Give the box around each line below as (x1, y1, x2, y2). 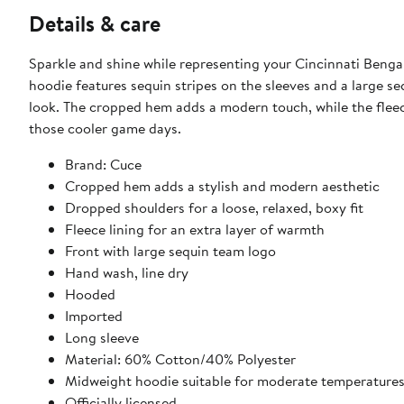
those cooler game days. (29, 117, 181, 138)
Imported (65, 305, 123, 326)
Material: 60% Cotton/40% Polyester (65, 348, 296, 369)
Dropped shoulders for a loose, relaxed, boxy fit (65, 197, 363, 217)
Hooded (65, 283, 115, 304)
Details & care (29, 7, 161, 39)
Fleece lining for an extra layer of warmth (65, 218, 325, 239)
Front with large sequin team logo (65, 240, 276, 261)
